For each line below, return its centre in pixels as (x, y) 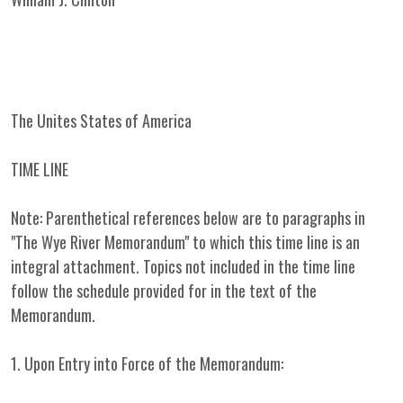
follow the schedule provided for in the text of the (164, 291)
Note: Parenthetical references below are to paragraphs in (188, 218)
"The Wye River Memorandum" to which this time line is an (185, 242)
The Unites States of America (101, 121)
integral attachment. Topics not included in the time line (183, 266)
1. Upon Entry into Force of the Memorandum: (147, 363)
